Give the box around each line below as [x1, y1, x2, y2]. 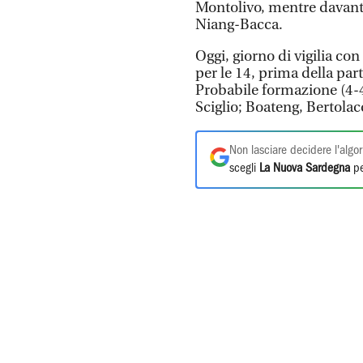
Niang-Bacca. [195, 16, 283, 33]
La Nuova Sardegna [259, 163, 350, 174]
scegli [229, 163, 259, 174]
